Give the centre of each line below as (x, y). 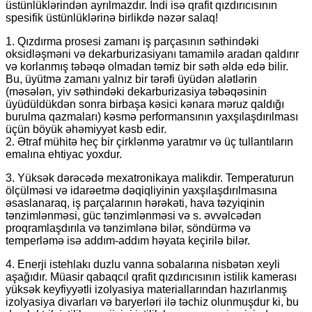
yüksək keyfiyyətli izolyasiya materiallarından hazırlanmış (146, 289)
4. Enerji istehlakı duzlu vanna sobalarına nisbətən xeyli (143, 264)
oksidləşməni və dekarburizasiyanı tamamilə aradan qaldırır (152, 54)
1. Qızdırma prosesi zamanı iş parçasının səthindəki (132, 41)
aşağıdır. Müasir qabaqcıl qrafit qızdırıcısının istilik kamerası (151, 276)
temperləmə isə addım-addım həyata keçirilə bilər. (128, 240)
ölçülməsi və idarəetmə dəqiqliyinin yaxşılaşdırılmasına (141, 190)
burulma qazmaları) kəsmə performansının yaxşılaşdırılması (152, 116)
